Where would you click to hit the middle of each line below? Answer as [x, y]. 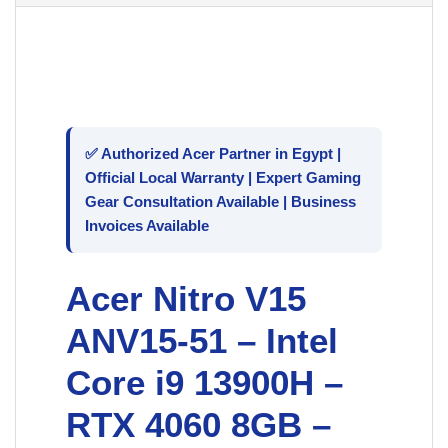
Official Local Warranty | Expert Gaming [223, 178]
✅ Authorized [133, 154]
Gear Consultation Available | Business [220, 202]
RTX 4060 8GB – [198, 425]
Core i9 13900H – [204, 383]
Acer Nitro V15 [186, 299]
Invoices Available [147, 226]
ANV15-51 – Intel [202, 341]
